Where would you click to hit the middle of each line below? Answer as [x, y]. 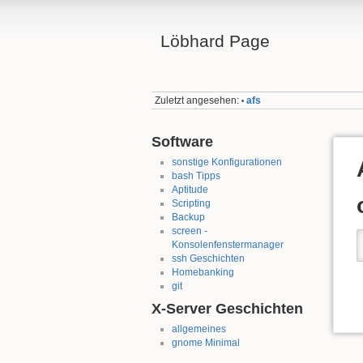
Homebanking [203, 272]
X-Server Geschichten [227, 309]
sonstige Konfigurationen [226, 162]
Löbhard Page [215, 41]
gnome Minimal [205, 343]
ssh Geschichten [208, 258]
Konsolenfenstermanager [227, 244]
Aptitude [190, 189]
